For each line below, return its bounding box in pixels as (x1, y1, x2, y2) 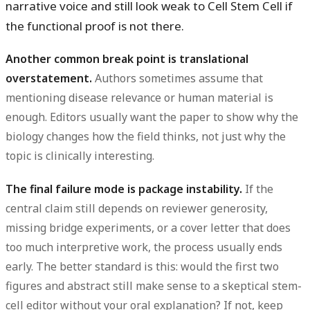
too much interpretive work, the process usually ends (6, 239, 282, 255)
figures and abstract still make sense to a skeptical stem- (6, 277, 302, 293)
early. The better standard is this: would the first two (6, 258, 279, 274)
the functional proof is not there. (6, 18, 184, 35)
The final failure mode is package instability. (6, 181, 242, 197)
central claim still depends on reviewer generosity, (6, 200, 268, 216)
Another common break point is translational (6, 51, 248, 67)
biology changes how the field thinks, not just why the (6, 129, 286, 145)
